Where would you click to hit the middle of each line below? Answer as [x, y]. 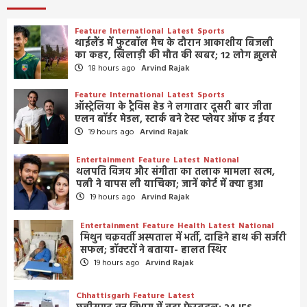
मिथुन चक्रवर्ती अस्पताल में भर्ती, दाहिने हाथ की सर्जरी [183, 238]
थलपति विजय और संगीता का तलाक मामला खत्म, [176, 172]
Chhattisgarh [102, 296]
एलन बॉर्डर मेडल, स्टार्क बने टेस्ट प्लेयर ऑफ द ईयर [175, 120]
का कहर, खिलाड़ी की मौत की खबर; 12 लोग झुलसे [175, 56]
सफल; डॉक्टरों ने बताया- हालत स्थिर [153, 250]
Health [191, 226]
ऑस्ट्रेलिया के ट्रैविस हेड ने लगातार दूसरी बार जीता [174, 108]
